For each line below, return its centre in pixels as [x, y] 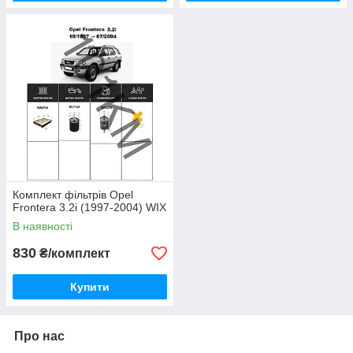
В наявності [43, 226]
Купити [90, 287]
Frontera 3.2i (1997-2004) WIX [89, 207]
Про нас [39, 336]
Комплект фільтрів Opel [73, 195]
